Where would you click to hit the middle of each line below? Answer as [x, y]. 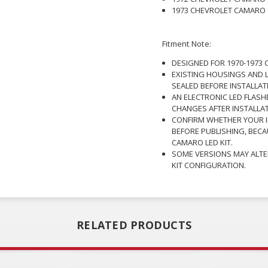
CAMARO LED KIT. [202, 142]
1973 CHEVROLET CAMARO [218, 10]
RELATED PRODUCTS [134, 225]
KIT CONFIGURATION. [208, 165]
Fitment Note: [187, 43]
